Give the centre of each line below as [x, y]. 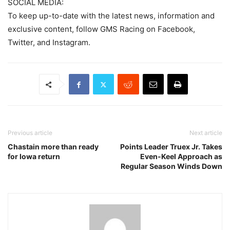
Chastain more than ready [53, 147]
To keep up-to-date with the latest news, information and [111, 16]
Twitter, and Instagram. [49, 43]
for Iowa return [34, 157]
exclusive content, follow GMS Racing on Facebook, [101, 29]
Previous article [30, 133]
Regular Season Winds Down [171, 166]
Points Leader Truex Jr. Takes [171, 147]
